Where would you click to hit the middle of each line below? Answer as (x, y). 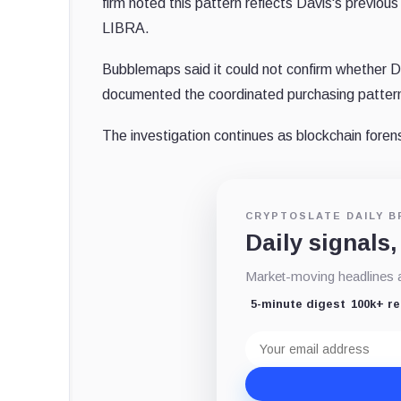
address (271, 352)
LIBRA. (126, 28)
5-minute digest (299, 303)
